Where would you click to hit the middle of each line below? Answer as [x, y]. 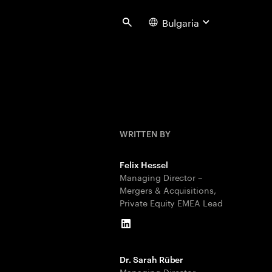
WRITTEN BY [145, 133]
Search [143, 26]
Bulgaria [180, 22]
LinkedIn [145, 228]
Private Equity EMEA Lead [171, 202]
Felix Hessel [144, 164]
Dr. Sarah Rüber [152, 259]
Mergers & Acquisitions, [168, 189]
